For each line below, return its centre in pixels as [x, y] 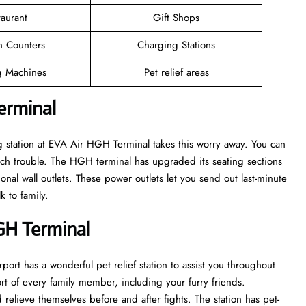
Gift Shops [176, 17]
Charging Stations [176, 45]
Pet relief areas [176, 72]
